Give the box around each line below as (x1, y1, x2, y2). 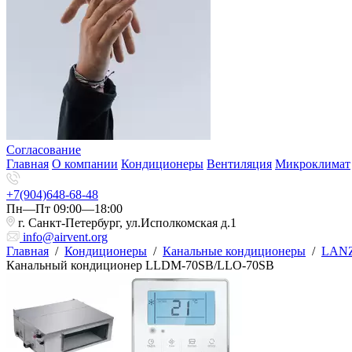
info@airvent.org (23, 230, 108, 244)
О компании (52, 157, 118, 170)
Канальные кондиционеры (163, 244, 306, 258)
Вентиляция (207, 157, 272, 170)
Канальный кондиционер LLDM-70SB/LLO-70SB (6, 258, 274, 272)
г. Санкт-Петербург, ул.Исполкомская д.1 (18, 216, 236, 229)
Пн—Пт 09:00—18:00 (6, 202, 123, 215)
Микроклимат (275, 157, 350, 170)
